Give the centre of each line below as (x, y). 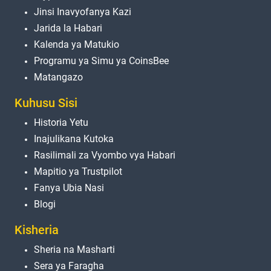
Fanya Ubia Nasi (69, 188)
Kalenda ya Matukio (77, 45)
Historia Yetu (61, 123)
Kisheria (37, 230)
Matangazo (58, 77)
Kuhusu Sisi (46, 103)
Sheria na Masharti (74, 250)
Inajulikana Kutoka (74, 139)
